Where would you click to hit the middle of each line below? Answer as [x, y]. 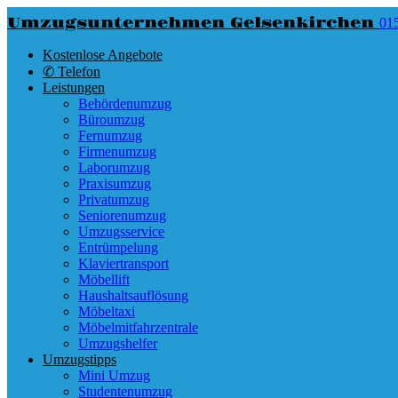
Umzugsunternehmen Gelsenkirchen [193, 23]
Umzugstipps [80, 359]
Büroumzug [111, 119]
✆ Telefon [72, 72]
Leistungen [74, 88]
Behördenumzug [125, 103]
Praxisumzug [115, 183]
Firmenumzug [117, 151]
